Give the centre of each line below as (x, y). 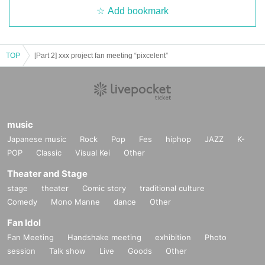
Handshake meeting (104, 237)
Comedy (22, 201)
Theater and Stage (47, 173)
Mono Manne (75, 201)
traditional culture (172, 188)
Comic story (104, 188)
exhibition (173, 237)
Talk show (67, 251)
